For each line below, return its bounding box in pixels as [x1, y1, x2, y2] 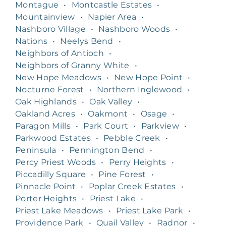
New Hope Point [114, 72, 183, 82]
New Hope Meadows [15, 72, 101, 82]
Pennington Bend [69, 145, 145, 155]
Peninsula [15, 145, 56, 155]
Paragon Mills [15, 121, 71, 131]
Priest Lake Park [116, 205, 183, 215]
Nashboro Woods [98, 24, 171, 34]
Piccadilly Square [15, 169, 86, 179]
